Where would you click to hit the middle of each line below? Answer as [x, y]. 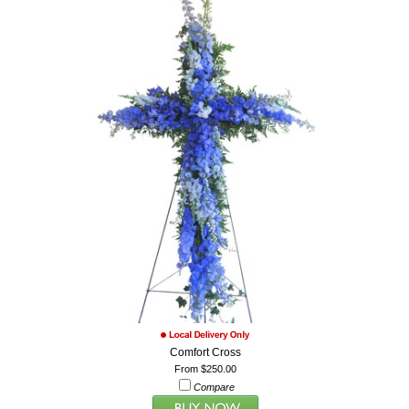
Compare [215, 387]
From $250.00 [205, 368]
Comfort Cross [205, 352]
